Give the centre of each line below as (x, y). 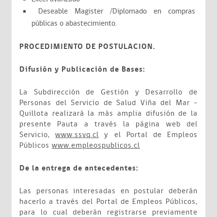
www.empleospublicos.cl (96, 146)
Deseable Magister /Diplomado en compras (113, 11)
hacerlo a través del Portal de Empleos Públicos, (108, 202)
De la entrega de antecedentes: (79, 168)
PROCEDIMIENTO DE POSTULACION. (87, 47)
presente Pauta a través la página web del (108, 124)
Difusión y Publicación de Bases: (82, 70)
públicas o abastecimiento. (74, 23)
